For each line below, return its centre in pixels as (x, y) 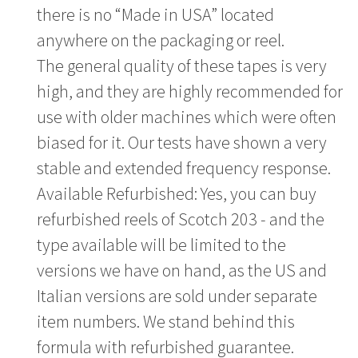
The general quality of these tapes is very (182, 65)
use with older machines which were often (187, 116)
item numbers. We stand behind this (166, 321)
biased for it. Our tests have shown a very (182, 142)
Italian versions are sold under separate (177, 295)
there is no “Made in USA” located (156, 14)
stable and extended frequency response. (184, 167)
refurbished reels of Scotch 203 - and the (181, 219)
